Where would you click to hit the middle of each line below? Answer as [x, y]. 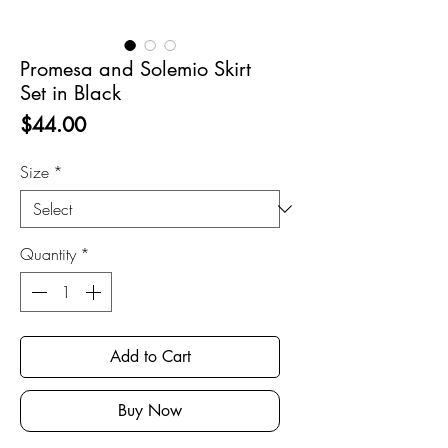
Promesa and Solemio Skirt [135, 69]
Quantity [48, 254]
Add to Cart [150, 356]
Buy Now [150, 410]
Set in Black [70, 93]
